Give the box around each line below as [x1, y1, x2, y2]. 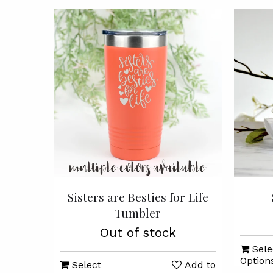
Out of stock [99, 225, 176, 240]
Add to [185, 259, 216, 271]
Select [69, 259, 101, 271]
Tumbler [115, 205, 161, 221]
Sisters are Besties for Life [67, 189, 208, 205]
